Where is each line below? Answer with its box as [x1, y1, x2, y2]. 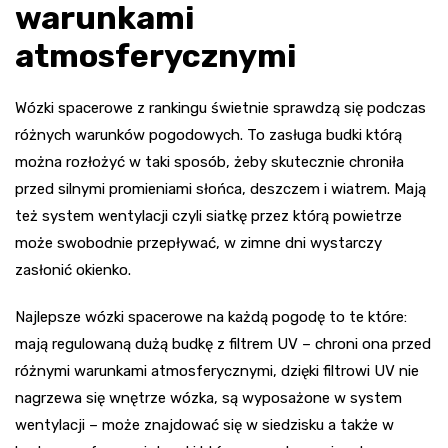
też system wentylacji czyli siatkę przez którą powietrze [15, 206, 402, 225]
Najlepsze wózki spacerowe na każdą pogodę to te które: [15, 307, 407, 326]
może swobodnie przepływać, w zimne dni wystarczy [15, 233, 382, 252]
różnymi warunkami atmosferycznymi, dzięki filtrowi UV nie [15, 361, 419, 380]
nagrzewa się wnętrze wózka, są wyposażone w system [15, 388, 402, 407]
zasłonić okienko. [15, 260, 131, 279]
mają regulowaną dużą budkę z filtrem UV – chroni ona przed [15, 334, 431, 353]
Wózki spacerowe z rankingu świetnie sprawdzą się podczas [15, 98, 426, 117]
